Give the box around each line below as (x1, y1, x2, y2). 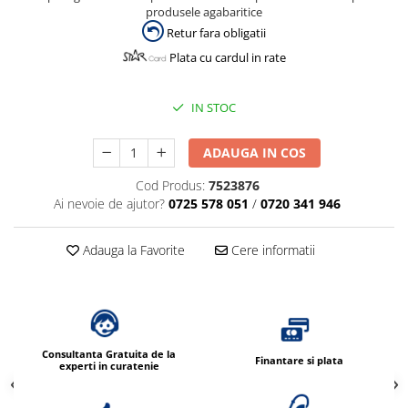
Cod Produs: (135, 177, 205, 195)
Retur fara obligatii (167, 25, 266, 42)
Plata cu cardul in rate (169, 49, 286, 66)
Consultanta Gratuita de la (42, 347, 176, 362)
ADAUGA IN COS (203, 144, 307, 162)
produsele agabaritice (146, 4, 262, 21)
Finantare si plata (255, 352, 343, 367)
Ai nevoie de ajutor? (54, 195, 165, 213)
